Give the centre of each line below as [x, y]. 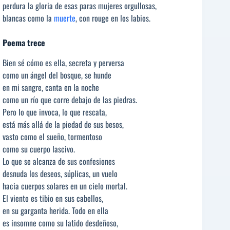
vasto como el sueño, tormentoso [52, 136]
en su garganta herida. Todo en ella [55, 210]
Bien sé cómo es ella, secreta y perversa [63, 62]
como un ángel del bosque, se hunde [57, 75]
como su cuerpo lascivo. [39, 149]
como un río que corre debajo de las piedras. [70, 99]
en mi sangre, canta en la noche [51, 87]
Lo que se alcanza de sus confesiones [59, 161]
